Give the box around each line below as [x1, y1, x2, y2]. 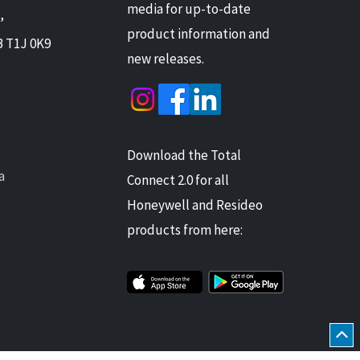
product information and [127, 24, 270, 43]
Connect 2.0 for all [127, 170, 229, 189]
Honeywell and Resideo [127, 195, 263, 214]
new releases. [127, 49, 204, 67]
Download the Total [127, 145, 241, 164]
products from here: [127, 220, 243, 239]
